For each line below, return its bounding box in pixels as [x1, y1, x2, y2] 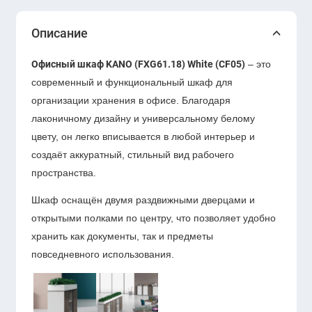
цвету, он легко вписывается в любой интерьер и [31, 130, 255, 142]
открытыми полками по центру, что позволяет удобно [31, 212, 276, 224]
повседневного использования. [31, 249, 174, 260]
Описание [31, 25, 88, 40]
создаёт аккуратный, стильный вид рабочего [31, 148, 234, 160]
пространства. [31, 166, 96, 178]
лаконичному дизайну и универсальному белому [31, 112, 255, 124]
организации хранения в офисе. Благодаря [31, 94, 231, 106]
